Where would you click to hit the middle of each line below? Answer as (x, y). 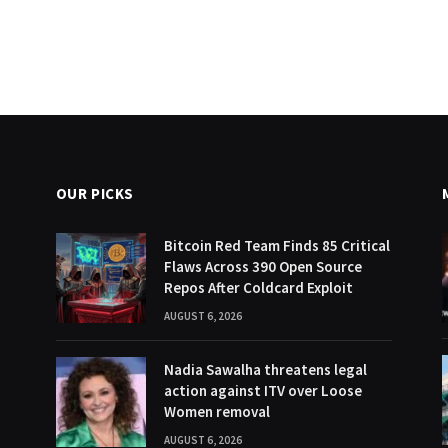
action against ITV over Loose (262, 390)
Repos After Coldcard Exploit (258, 287)
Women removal (216, 411)
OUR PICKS (95, 193)
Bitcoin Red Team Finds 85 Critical (276, 245)
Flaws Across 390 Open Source (262, 266)
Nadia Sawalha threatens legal (265, 369)
